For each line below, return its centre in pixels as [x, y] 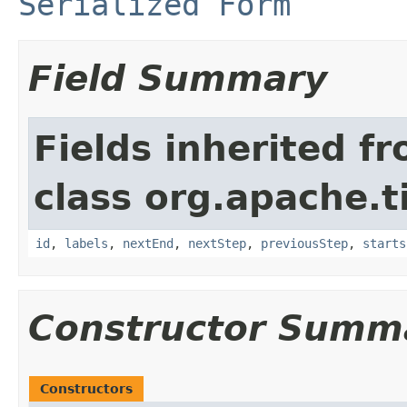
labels [86, 243]
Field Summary [178, 78]
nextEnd [148, 243]
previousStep [304, 243]
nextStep [217, 243]
